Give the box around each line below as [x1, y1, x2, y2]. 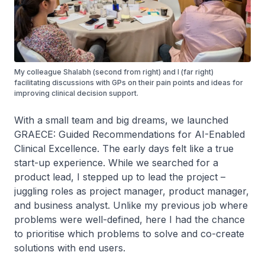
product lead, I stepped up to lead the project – [14, 170, 225, 183]
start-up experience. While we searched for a [14, 156, 218, 169]
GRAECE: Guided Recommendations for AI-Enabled [14, 128, 245, 140]
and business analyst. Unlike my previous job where [14, 199, 248, 211]
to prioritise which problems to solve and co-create [14, 227, 244, 240]
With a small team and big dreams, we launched [14, 114, 228, 126]
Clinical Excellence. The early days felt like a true [14, 142, 234, 154]
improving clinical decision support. [14, 88, 138, 98]
